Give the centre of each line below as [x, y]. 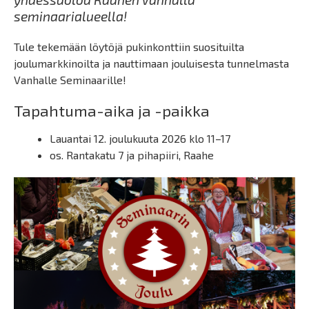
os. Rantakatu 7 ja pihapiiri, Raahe [132, 155]
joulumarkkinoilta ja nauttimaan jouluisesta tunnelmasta [151, 63]
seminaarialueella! [70, 16]
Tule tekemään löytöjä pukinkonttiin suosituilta [129, 47]
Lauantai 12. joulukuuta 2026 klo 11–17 [140, 138]
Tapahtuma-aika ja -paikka [112, 111]
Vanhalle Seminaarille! [70, 80]
